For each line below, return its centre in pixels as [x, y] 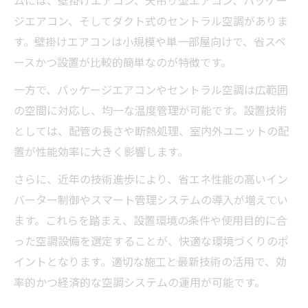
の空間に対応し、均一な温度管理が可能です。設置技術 [151, 110]
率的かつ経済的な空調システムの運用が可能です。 [140, 282]
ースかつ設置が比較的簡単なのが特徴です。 [123, 62]
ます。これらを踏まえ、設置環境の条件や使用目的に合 [151, 220]
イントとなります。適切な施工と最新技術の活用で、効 [150, 261]
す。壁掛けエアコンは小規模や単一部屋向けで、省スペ [150, 41]
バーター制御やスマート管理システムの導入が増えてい [151, 199]
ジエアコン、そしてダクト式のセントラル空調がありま [151, 20]
